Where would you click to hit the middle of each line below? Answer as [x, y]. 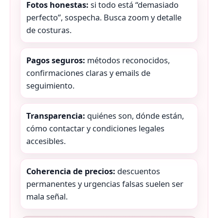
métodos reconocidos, [127, 60]
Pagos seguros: [56, 60]
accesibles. [46, 141]
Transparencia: [56, 116]
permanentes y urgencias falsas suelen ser [105, 184]
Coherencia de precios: [71, 171]
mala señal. [47, 197]
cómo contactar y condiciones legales [95, 128]
